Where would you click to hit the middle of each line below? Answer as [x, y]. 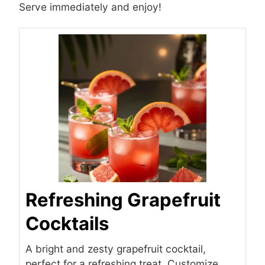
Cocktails [67, 223]
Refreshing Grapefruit [123, 199]
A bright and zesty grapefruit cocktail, [116, 248]
